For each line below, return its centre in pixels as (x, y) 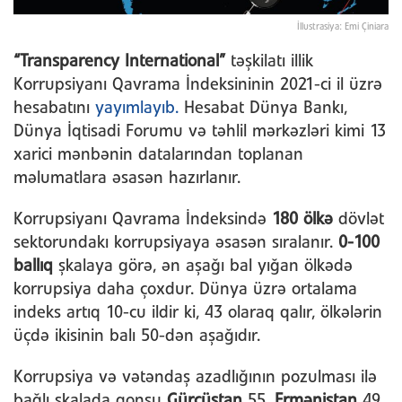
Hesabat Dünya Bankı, (263, 108)
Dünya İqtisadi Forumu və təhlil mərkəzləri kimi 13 (200, 131)
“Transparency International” (122, 61)
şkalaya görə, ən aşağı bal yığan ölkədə (205, 266)
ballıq (36, 266)
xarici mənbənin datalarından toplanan (158, 155)
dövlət (361, 219)
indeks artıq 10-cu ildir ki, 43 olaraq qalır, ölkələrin (198, 313)
